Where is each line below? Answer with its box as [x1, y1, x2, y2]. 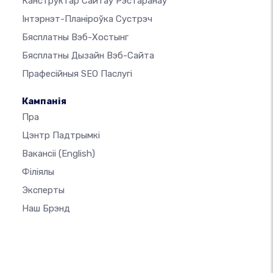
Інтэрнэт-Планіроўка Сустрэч [22, 13, 152, 24]
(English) [58, 147, 95, 159]
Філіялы [22, 166, 54, 177]
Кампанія [22, 95, 66, 107]
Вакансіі [22, 147, 58, 159]
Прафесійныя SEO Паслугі [22, 68, 132, 79]
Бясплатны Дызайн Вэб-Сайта [22, 49, 154, 61]
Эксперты [22, 184, 65, 196]
